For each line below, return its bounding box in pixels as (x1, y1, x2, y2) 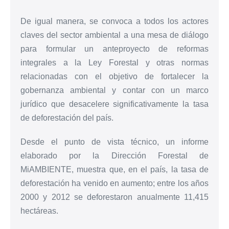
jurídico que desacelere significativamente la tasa (20, 99, 209, 108)
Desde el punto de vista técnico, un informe (20, 137, 209, 146)
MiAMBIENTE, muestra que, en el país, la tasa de (20, 165, 209, 174)
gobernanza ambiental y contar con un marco (20, 85, 209, 95)
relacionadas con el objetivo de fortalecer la (20, 72, 209, 81)
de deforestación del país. (20, 113, 113, 122)
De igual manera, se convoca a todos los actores (20, 16, 209, 26)
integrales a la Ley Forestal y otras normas (20, 58, 209, 67)
